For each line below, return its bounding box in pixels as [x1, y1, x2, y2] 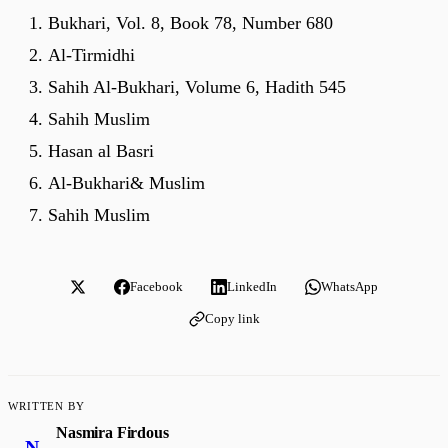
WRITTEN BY [8, 399, 85, 412]
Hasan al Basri [48, 140, 154, 161]
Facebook [130, 278, 183, 294]
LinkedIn [227, 278, 277, 294]
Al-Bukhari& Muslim [48, 172, 205, 193]
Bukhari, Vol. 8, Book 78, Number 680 [48, 12, 333, 33]
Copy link [204, 310, 260, 326]
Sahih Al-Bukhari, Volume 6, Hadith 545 [48, 76, 346, 97]
